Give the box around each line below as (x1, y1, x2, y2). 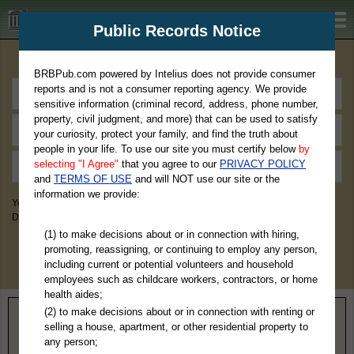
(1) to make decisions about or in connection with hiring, (43, 228, 299, 240)
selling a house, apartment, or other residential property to (43, 320, 308, 333)
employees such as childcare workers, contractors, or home (43, 273, 318, 285)
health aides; (43, 288, 103, 300)
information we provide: (34, 188, 141, 200)
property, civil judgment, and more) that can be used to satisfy (34, 113, 318, 125)
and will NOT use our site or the (132, 173, 281, 185)
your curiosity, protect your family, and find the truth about (34, 128, 299, 140)
